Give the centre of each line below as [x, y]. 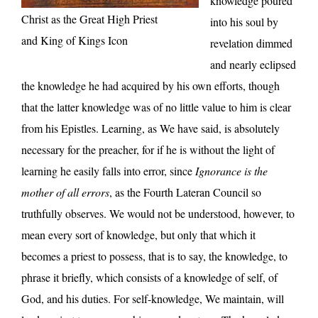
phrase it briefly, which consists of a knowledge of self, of [149, 277]
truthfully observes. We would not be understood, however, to [158, 213]
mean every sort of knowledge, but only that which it [138, 234]
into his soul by [244, 21]
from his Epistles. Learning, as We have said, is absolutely [150, 128]
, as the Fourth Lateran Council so [185, 192]
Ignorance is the [231, 170]
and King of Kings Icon [75, 40]
